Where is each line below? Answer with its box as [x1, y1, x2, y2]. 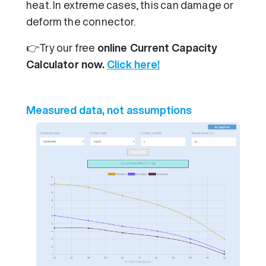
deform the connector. [26, 16, 135, 27]
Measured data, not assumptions [26, 104, 192, 116]
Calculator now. [26, 59, 107, 70]
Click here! [106, 59, 160, 70]
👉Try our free [26, 42, 97, 53]
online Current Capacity [97, 42, 218, 53]
